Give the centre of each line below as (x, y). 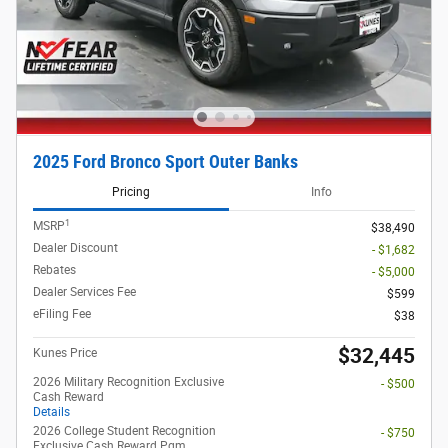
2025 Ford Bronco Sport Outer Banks (165, 161)
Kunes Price (65, 353)
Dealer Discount (75, 248)
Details (51, 412)
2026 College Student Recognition (124, 431)
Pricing (130, 191)
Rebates (54, 270)
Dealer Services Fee (84, 292)
